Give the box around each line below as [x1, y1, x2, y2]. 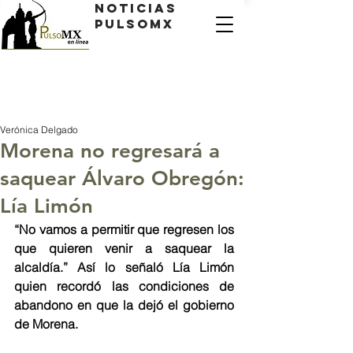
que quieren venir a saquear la [14, 240, 234, 256]
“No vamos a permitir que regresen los [14, 221, 234, 237]
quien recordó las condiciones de [14, 278, 234, 294]
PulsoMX [95, 16, 174, 32]
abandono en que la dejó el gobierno [14, 297, 234, 313]
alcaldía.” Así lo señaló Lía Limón [14, 259, 234, 275]
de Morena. [14, 316, 78, 332]
